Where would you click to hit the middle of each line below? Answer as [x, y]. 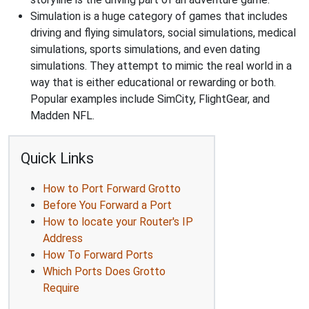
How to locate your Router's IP [118, 221]
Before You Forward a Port [107, 205]
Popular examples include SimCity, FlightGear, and [150, 99]
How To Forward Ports [98, 255]
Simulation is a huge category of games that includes [159, 16]
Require [61, 288]
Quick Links [57, 158]
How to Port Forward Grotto [112, 188]
